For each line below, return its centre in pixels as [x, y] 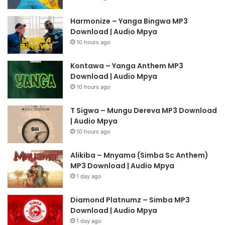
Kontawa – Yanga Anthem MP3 [127, 66]
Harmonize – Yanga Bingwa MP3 [129, 21]
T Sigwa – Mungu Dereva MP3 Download [144, 111]
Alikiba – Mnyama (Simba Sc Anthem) [139, 155]
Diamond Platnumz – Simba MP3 [130, 200]
